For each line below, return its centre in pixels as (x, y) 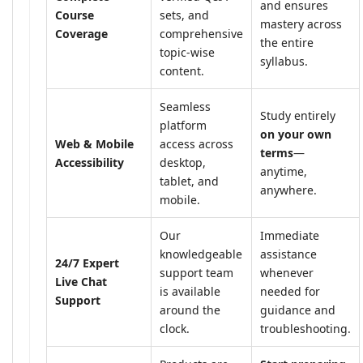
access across (196, 144)
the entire (287, 43)
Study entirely (298, 115)
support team (196, 273)
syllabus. (284, 61)
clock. (175, 329)
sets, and (184, 15)
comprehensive (201, 34)
